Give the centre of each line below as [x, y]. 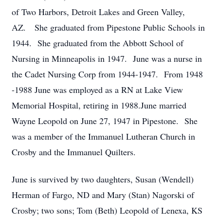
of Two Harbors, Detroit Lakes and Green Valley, [98, 12]
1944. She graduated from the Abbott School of [98, 43]
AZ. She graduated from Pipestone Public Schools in [108, 27]
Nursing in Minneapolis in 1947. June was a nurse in [107, 58]
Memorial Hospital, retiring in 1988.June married [99, 105]
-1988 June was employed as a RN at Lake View [97, 90]
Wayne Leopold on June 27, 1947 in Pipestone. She [105, 121]
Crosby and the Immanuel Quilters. [74, 152]
